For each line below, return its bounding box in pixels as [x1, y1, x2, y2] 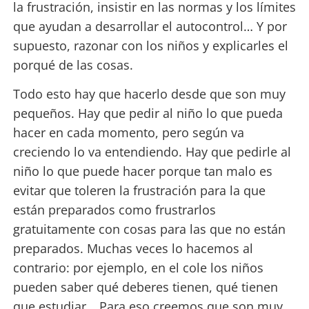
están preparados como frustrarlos [12, 201, 216, 219]
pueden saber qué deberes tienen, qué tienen [12, 279, 278, 296]
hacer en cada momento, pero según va [12, 124, 244, 141]
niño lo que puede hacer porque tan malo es [12, 163, 272, 180]
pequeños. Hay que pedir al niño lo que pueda [12, 105, 283, 122]
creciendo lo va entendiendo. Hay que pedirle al [12, 143, 291, 161]
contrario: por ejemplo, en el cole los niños [12, 259, 263, 277]
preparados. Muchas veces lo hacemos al [12, 240, 253, 257]
